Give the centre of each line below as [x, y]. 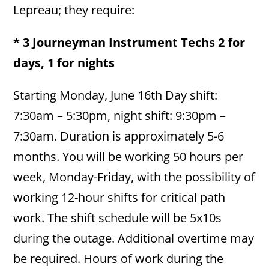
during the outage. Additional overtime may [134, 238]
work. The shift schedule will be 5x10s [118, 218]
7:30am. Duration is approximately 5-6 [119, 136]
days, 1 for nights [64, 63]
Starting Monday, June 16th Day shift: [116, 95]
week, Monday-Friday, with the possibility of [134, 177]
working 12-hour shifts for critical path [119, 197]
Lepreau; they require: [74, 10]
